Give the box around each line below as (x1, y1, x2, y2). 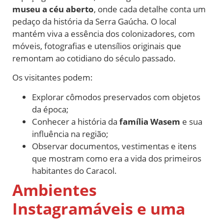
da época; (32, 103, 69, 115)
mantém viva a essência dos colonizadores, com (12, 27, 195, 39)
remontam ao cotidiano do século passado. (12, 52, 176, 64)
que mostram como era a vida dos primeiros (32, 152, 201, 164)
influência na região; (32, 128, 109, 139)
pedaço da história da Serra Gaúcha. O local (12, 15, 176, 27)
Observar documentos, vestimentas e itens (32, 140, 196, 152)
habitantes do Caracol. (32, 165, 117, 176)
